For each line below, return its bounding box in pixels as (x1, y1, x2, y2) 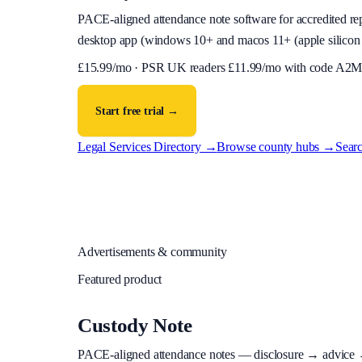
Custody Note (78, 314, 192, 337)
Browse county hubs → (217, 140, 335, 154)
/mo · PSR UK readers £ (112, 61, 235, 75)
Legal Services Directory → (78, 140, 217, 154)
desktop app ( (78, 33, 145, 48)
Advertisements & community (78, 245, 227, 259)
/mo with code (262, 61, 333, 75)
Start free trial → (95, 104, 179, 117)
